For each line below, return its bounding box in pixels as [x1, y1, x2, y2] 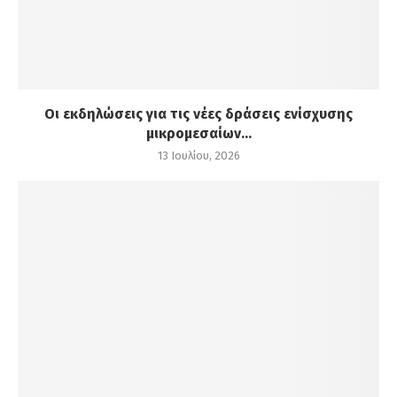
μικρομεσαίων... [145, 125, 252, 143]
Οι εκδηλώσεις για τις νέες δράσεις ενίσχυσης [44, 105, 353, 123]
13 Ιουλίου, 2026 [157, 149, 240, 163]
